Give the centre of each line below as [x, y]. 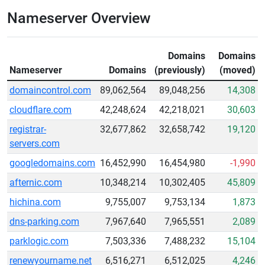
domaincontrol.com [50, 90]
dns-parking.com [44, 222]
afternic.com [36, 182]
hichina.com [35, 202]
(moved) [237, 70]
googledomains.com [52, 163]
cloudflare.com [41, 110]
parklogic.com [39, 241]
